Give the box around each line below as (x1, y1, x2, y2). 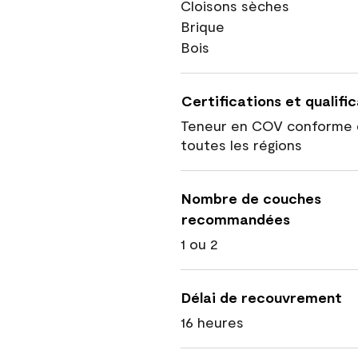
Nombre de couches (181, 189, 321, 207)
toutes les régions (181, 136, 302, 153)
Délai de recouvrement (181, 288, 342, 306)
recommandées (181, 210, 290, 228)
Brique (181, 18, 225, 35)
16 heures (181, 313, 244, 331)
